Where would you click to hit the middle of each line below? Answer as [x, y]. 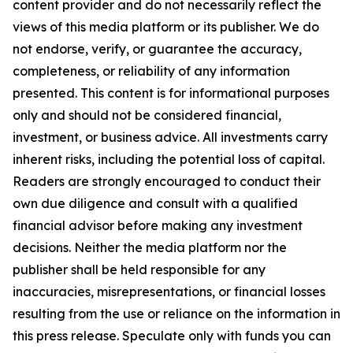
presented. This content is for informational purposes [171, 93]
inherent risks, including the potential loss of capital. [169, 159]
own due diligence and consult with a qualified [155, 203]
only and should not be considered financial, [147, 115]
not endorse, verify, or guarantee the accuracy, [157, 48]
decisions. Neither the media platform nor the [150, 247]
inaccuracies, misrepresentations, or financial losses [169, 291]
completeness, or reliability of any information [151, 71]
